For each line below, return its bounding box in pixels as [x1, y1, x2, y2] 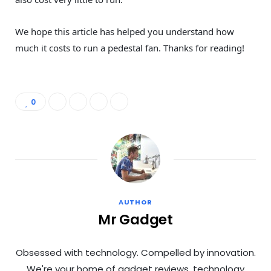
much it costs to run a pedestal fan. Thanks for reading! [15, 42, 244, 54]
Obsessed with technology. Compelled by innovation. [15, 246, 256, 260]
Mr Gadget [98, 210, 173, 230]
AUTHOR [118, 197, 153, 207]
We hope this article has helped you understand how [15, 25, 234, 38]
